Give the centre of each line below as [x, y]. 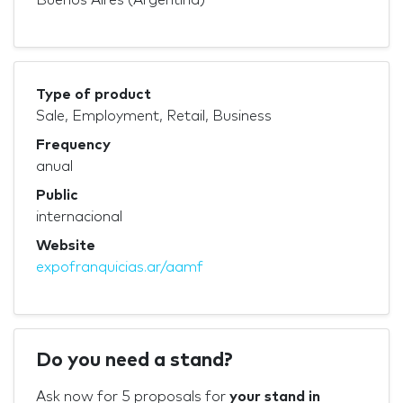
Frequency [73, 144]
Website [66, 245]
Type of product [94, 94]
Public [57, 195]
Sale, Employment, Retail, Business [154, 116]
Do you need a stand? [134, 360]
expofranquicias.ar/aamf [120, 267]
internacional [79, 216]
